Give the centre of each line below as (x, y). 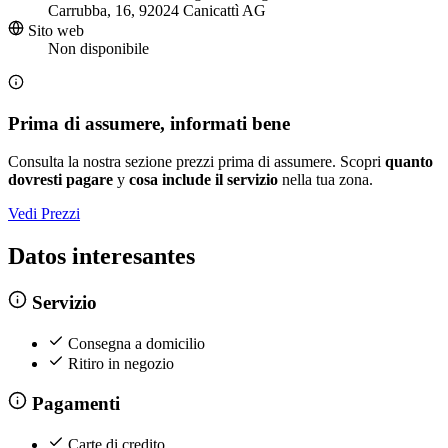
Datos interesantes (101, 256)
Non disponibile (98, 49)
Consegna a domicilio (136, 343)
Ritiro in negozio (121, 363)
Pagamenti (73, 404)
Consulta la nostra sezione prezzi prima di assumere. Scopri (196, 162)
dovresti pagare (60, 180)
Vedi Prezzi (44, 214)
